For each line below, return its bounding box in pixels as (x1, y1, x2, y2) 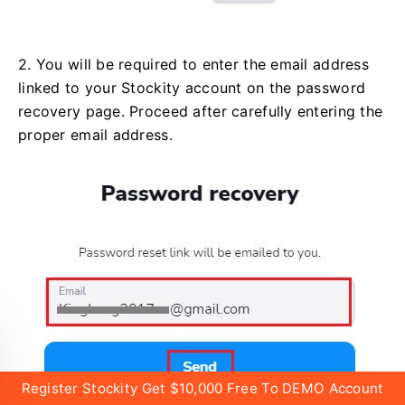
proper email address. (18, 126, 173, 145)
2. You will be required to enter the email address (18, 55, 369, 74)
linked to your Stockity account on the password (18, 79, 366, 98)
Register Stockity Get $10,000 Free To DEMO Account (21, 380, 384, 397)
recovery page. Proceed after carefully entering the (18, 102, 383, 121)
